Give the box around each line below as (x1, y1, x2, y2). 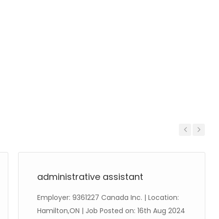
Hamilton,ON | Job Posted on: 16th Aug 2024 (37, 206, 185, 216)
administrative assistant (37, 171, 143, 183)
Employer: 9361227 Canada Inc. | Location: (37, 193, 179, 202)
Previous (179, 139, 200, 147)
